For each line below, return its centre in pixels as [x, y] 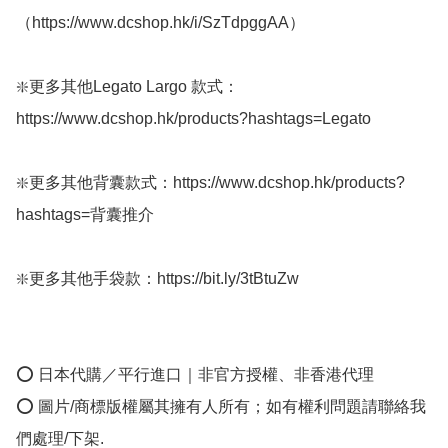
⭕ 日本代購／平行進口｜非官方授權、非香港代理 [195, 374]
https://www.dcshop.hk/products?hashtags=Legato [193, 118]
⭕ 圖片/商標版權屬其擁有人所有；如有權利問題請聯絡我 [221, 406]
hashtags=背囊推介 [85, 214]
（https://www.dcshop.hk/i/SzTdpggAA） [160, 22]
